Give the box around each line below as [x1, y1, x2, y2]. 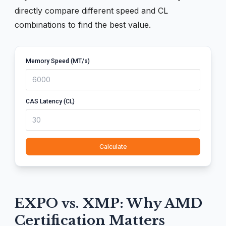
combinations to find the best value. [15, 20, 151, 30]
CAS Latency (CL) [26, 98, 75, 105]
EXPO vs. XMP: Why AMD [15, 195, 202, 211]
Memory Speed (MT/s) [26, 58, 90, 65]
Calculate [99, 142, 127, 150]
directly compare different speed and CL [15, 6, 168, 16]
